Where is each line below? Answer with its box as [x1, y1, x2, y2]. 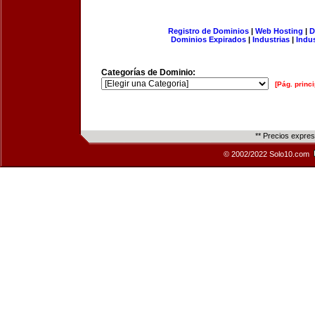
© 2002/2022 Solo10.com [224, 150, 311, 158]
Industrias [252, 35, 290, 44]
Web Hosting [255, 27, 303, 35]
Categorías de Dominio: [101, 67, 195, 77]
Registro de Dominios [167, 27, 249, 35]
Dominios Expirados [171, 35, 246, 44]
